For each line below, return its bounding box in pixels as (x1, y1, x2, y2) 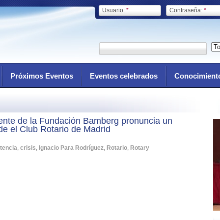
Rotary (130, 144, 149, 151)
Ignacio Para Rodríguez (39, 144, 104, 151)
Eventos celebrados (90, 72, 158, 80)
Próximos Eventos (10, 72, 73, 80)
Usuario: (102, 7, 126, 14)
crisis (20, 144, 36, 151)
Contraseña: (169, 7, 204, 14)
